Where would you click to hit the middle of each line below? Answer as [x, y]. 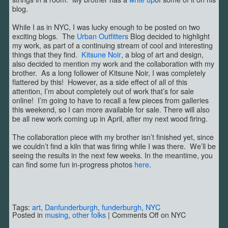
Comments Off [135, 215]
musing [56, 215]
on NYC [172, 215]
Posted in [28, 215]
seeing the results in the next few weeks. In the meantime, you [112, 155]
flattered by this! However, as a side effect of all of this [100, 82]
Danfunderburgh [71, 207]
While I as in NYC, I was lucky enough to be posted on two [106, 27]
